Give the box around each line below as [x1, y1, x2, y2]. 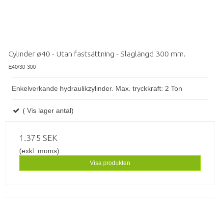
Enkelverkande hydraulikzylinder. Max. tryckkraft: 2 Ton [12, 84, 182, 92]
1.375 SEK [19, 133, 57, 142]
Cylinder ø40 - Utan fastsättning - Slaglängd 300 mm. [8, 49, 186, 58]
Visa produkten [90, 160, 130, 167]
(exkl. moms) [19, 146, 59, 155]
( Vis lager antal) [21, 106, 74, 114]
